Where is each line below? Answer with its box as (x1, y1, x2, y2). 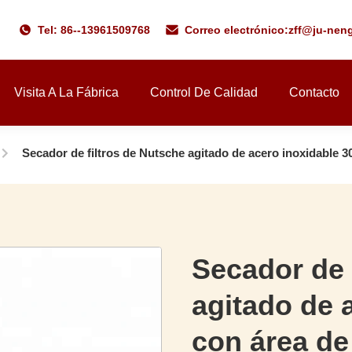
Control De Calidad (150, 86, 258, 99)
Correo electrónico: (184, 23, 288, 36)
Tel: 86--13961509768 (37, 23, 150, 36)
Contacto (289, 86, 339, 99)
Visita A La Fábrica (14, 86, 119, 99)
